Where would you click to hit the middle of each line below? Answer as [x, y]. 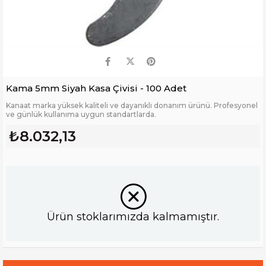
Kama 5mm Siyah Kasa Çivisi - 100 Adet [96, 88]
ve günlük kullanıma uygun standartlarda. [81, 115]
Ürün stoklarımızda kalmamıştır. [133, 217]
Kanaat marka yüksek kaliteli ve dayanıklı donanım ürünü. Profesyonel [132, 106]
